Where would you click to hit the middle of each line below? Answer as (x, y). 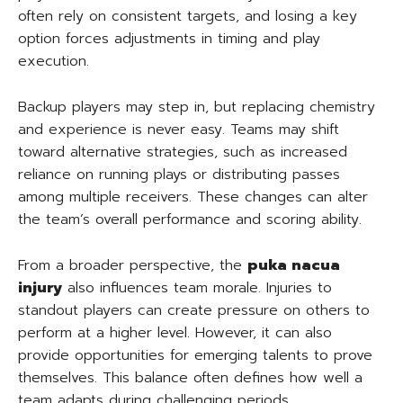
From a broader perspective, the (133, 265)
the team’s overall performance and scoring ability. (190, 219)
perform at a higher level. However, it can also (175, 333)
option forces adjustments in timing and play (169, 39)
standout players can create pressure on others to (194, 310)
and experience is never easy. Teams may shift (179, 130)
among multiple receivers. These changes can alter (193, 197)
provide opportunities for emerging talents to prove (195, 355)
